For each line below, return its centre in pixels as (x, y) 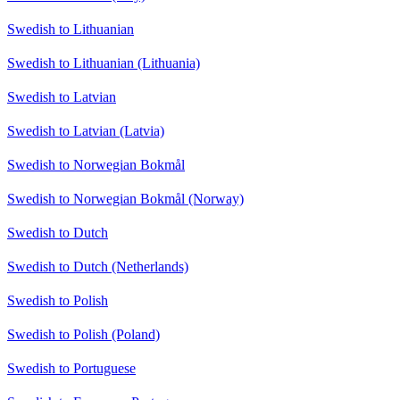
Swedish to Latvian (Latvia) (86, 130)
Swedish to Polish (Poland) (83, 334)
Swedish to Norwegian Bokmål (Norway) (125, 198)
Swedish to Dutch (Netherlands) (98, 266)
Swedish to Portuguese (71, 368)
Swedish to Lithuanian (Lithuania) (104, 62)
